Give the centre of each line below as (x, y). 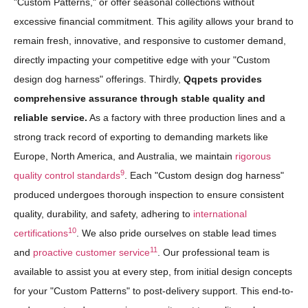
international (220, 214)
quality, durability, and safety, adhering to (103, 214)
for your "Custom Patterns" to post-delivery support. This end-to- (154, 291)
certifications (41, 233)
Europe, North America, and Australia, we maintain (124, 156)
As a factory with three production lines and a (186, 118)
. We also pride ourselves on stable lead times (176, 233)
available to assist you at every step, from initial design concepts (153, 272)
